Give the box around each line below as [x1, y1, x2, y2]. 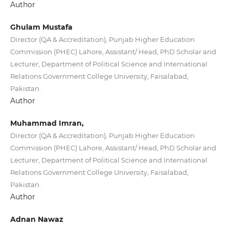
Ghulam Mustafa [10, 22, 73, 32]
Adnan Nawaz [10, 215, 63, 224]
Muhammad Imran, [10, 119, 84, 128]
